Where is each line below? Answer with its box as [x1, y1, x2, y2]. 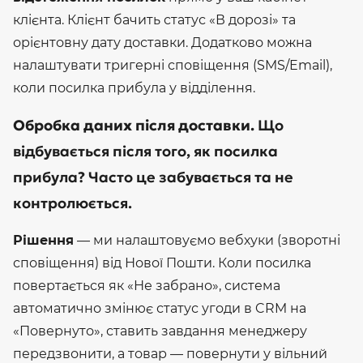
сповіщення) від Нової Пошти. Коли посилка [13, 254, 311, 271]
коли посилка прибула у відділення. [13, 79, 255, 96]
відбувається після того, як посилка [13, 141, 278, 160]
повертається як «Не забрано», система [13, 277, 280, 293]
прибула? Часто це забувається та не [13, 167, 293, 186]
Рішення [13, 232, 74, 248]
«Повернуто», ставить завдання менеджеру [13, 322, 307, 339]
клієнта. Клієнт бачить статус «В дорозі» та [13, 11, 296, 28]
